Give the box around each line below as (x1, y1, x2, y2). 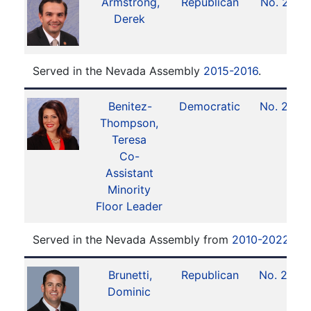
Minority (108, 183, 151, 196)
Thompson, (100, 116, 158, 130)
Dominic (108, 285, 151, 299)
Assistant (105, 166, 153, 180)
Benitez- (108, 99, 153, 113)
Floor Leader (96, 199, 162, 213)
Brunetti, (108, 268, 153, 282)
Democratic (179, 99, 240, 113)
